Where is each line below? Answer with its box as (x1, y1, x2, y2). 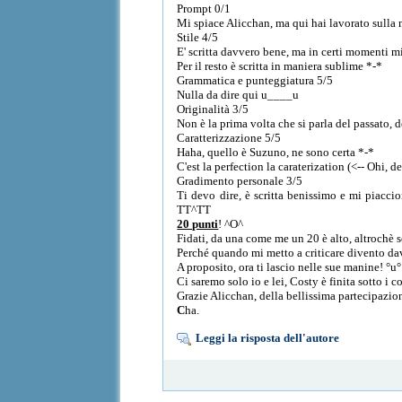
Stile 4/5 (177, 30, 219, 44)
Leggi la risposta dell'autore (196, 330, 340, 345)
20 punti (177, 216, 219, 231)
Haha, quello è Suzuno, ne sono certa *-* (177, 144, 375, 159)
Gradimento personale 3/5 (177, 173, 303, 188)
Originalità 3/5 (177, 101, 249, 116)
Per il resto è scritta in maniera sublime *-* (177, 58, 383, 73)
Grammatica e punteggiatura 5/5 (177, 73, 334, 87)
